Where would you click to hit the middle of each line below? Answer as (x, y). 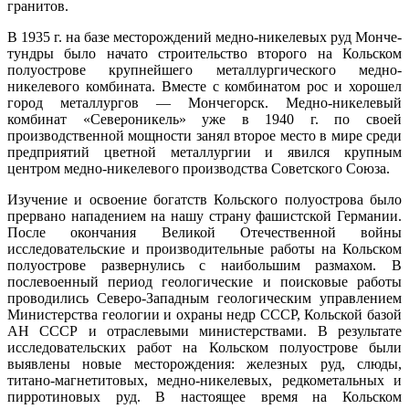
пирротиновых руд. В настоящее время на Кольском (204, 396)
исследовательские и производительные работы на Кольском (204, 248)
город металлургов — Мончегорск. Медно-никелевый (204, 102)
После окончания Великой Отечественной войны (204, 232)
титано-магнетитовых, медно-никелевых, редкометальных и (204, 380)
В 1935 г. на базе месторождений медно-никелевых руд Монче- (204, 37)
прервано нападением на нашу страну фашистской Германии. (204, 215)
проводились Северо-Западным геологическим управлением (204, 298)
